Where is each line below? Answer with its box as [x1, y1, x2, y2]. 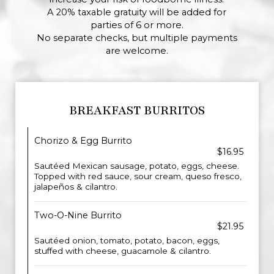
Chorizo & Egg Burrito [34, 135, 132, 146]
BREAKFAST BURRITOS [69, 102, 205, 119]
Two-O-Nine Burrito [34, 210, 122, 221]
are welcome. [105, 45, 168, 56]
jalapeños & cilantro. [34, 182, 117, 191]
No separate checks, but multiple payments [36, 32, 237, 43]
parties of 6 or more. [90, 20, 183, 31]
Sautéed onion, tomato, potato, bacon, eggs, [34, 235, 220, 245]
